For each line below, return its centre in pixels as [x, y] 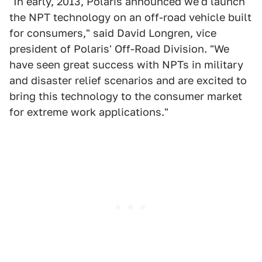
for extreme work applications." [89, 112]
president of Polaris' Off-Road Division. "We [119, 49]
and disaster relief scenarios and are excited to [128, 80]
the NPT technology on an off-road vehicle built [130, 17]
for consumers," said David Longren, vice [113, 33]
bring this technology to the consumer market [126, 96]
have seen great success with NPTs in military [126, 65]
